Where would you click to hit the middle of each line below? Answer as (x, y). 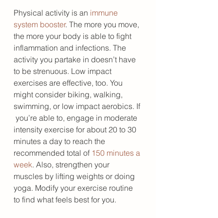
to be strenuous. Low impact (64, 71)
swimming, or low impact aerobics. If (78, 106)
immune (105, 13)
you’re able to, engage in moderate (76, 118)
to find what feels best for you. (66, 200)
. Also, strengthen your (72, 164)
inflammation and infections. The (71, 48)
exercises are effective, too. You (69, 83)
